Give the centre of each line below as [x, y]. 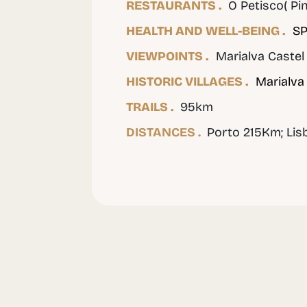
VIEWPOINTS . [168, 56]
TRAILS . [152, 107]
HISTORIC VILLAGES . [188, 81]
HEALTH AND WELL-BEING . [206, 30]
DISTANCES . [164, 132]
